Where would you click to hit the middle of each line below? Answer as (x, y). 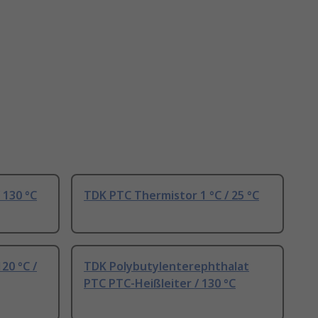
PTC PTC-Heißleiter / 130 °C (160, 284)
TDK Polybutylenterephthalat (166, 267)
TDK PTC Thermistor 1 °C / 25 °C (171, 196)
